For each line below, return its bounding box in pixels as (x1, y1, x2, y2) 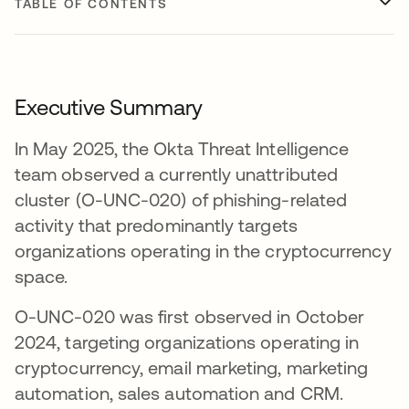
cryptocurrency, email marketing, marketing (15, 357, 369, 379)
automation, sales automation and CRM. (15, 383, 343, 404)
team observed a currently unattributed (15, 163, 339, 185)
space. (15, 266, 68, 288)
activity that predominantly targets (15, 215, 298, 236)
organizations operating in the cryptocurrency (15, 240, 392, 262)
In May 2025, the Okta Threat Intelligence (15, 138, 350, 160)
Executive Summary (15, 95, 204, 121)
